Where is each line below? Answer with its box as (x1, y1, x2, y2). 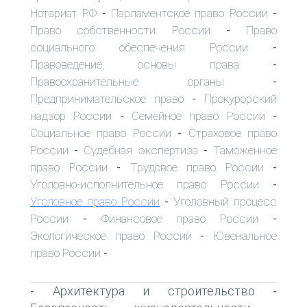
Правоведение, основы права (30, 57, 239, 71)
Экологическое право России (30, 228, 192, 243)
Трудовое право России (130, 160, 264, 174)
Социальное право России (30, 125, 171, 140)
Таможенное (213, 143, 278, 157)
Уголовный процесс (173, 194, 277, 208)
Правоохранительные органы (30, 74, 224, 88)
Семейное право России (132, 108, 265, 123)
